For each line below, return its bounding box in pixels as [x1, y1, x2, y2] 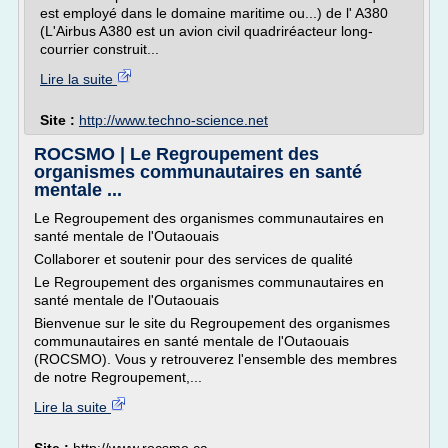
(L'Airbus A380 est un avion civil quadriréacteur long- [40, 23, 373, 39]
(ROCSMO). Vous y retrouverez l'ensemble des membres [34, 351, 397, 367]
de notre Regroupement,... [34, 369, 202, 385]
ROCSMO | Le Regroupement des [34, 144, 319, 164]
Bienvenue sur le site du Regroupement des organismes [34, 315, 390, 331]
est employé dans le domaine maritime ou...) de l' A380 [40, 5, 388, 21]
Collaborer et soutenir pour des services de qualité [34, 251, 353, 267]
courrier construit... [40, 41, 159, 57]
